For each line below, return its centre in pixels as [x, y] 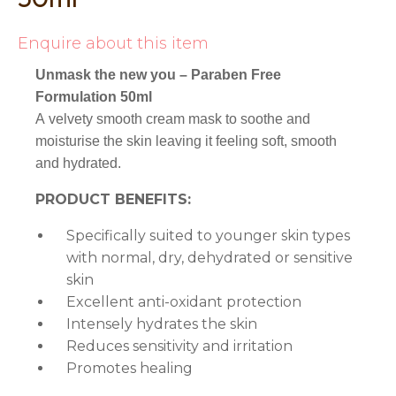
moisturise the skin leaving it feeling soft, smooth [186, 141]
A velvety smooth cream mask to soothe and [173, 119]
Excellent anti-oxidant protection [184, 302]
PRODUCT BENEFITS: [113, 200]
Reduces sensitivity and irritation [179, 346]
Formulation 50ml [94, 97]
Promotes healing [129, 369]
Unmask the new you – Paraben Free [158, 75]
